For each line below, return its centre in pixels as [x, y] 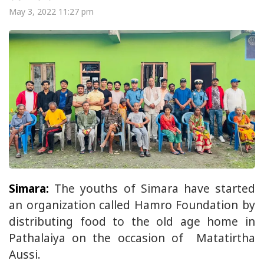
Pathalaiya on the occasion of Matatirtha [132, 237]
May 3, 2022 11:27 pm [51, 11]
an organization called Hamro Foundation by [132, 204]
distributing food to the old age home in [132, 221]
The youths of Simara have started [152, 188]
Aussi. [25, 254]
